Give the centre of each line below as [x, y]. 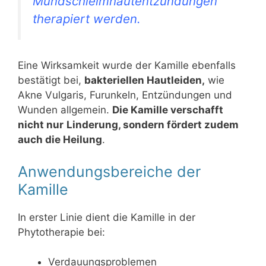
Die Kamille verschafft [168, 110]
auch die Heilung [60, 140]
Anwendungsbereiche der [109, 171]
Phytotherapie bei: [61, 232]
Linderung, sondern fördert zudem [153, 125]
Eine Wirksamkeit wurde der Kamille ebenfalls [127, 66]
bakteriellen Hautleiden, [145, 80]
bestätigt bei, [51, 80]
